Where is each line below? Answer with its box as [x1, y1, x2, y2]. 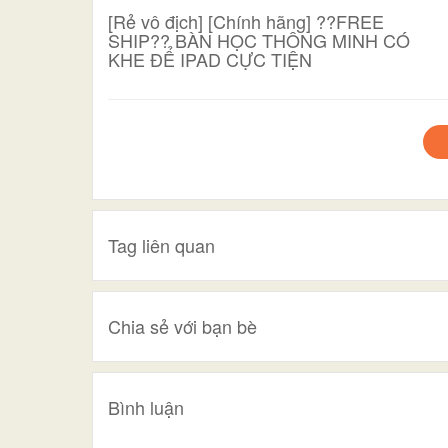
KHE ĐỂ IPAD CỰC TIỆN [108, 46, 312, 72]
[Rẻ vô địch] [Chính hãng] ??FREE [108, 8, 384, 34]
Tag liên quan [108, 232, 215, 258]
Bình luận [108, 394, 184, 420]
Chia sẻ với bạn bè [108, 313, 257, 339]
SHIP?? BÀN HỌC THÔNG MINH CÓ [108, 27, 410, 53]
